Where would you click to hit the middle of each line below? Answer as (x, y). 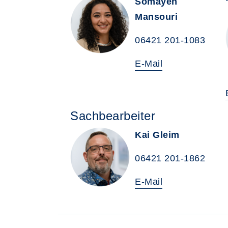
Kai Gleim (157, 135)
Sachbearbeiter (113, 116)
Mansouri (156, 17)
